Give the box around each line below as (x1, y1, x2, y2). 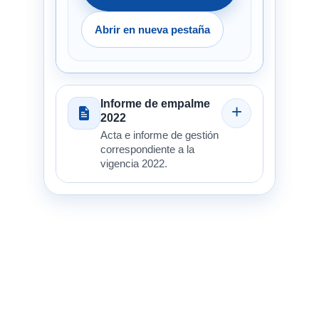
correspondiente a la (100, 143, 194, 155)
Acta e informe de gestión (100, 129, 219, 141)
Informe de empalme (100, 97, 210, 110)
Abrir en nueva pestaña (94, 23, 210, 36)
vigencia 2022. (100, 157, 167, 169)
